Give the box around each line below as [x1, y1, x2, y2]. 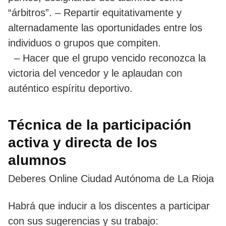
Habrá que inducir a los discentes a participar [8, 200, 210, 211]
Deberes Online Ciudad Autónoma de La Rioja [8, 173, 214, 184]
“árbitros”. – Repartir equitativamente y [8, 7, 182, 18]
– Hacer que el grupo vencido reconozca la [8, 52, 206, 64]
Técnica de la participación [8, 117, 191, 133]
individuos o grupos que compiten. [8, 37, 161, 48]
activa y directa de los [8, 134, 157, 150]
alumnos [8, 152, 67, 168]
